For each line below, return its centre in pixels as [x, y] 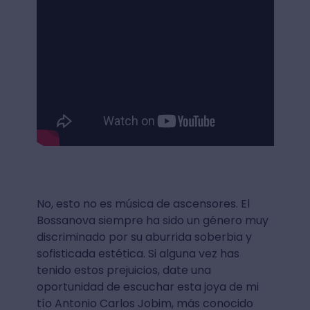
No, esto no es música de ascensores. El [143, 203]
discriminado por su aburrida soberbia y [144, 237]
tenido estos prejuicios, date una [124, 270]
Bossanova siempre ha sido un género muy [152, 220]
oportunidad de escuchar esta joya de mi [147, 286]
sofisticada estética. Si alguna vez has [138, 253]
